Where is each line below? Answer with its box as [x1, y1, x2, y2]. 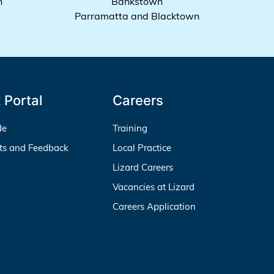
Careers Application [112, 200, 196, 212]
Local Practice [112, 141, 171, 154]
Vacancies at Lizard [112, 180, 194, 193]
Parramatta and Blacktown [75, 9, 200, 22]
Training [112, 122, 147, 134]
